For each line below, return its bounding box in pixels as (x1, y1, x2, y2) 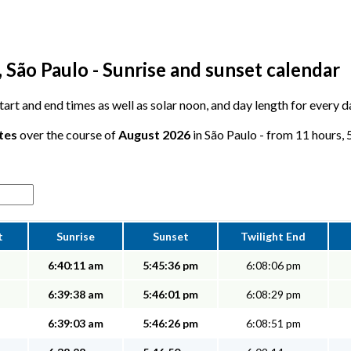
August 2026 (118, 127, 190, 143)
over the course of (17, 127, 118, 143)
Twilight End (241, 230, 306, 244)
